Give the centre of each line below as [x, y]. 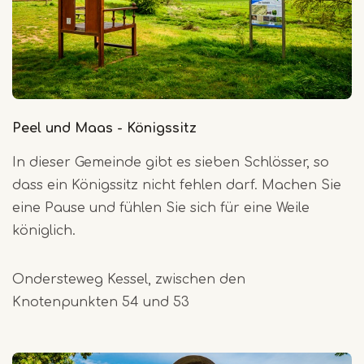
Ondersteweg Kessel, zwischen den [129, 279]
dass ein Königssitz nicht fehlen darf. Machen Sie [177, 185]
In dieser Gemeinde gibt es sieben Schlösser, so [171, 162]
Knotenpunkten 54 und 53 [101, 302]
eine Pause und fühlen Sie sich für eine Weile [161, 208]
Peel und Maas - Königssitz [104, 128]
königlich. [44, 230]
